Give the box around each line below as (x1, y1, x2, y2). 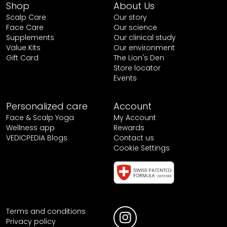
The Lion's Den (113, 52, 164, 63)
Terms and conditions (6, 206, 86, 216)
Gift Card (6, 52, 39, 63)
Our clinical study (113, 32, 176, 43)
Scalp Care (6, 12, 46, 22)
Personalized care (6, 100, 88, 112)
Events (113, 72, 137, 83)
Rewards (113, 123, 144, 133)
